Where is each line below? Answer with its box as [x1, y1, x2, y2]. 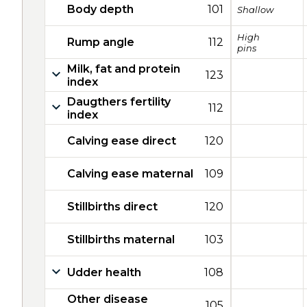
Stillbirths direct [67, 200, 158, 213]
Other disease [67, 292, 148, 306]
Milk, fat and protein [67, 62, 180, 75]
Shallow [237, 3, 273, 15]
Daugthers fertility [67, 95, 171, 108]
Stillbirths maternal [67, 233, 175, 246]
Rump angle [67, 36, 134, 49]
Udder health [67, 266, 141, 279]
